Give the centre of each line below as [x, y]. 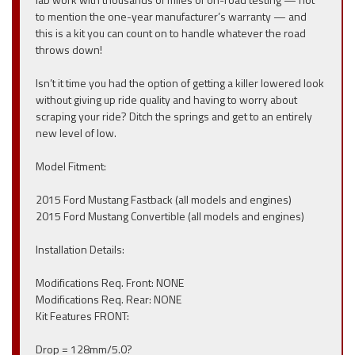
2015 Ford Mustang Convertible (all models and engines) [170, 216]
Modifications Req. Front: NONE [110, 282]
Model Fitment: [71, 166]
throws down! [69, 50]
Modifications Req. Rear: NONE [109, 299]
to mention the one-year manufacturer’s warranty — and [171, 16]
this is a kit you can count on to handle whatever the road [171, 33]
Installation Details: [80, 249]
